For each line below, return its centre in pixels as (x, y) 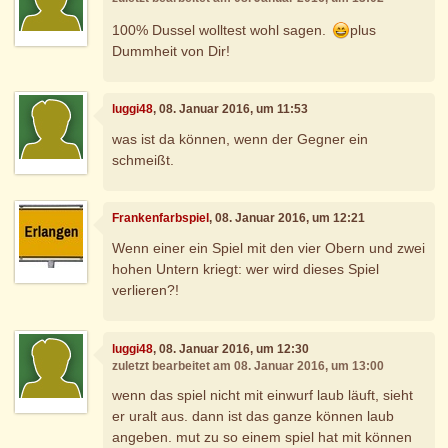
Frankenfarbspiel (161, 218)
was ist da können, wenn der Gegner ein (240, 138)
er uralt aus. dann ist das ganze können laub (253, 416)
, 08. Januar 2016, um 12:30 (231, 348)
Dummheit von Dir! (171, 50)
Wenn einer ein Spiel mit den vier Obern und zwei (269, 247)
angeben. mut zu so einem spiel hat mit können (262, 437)
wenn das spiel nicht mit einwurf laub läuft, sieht (263, 395)
